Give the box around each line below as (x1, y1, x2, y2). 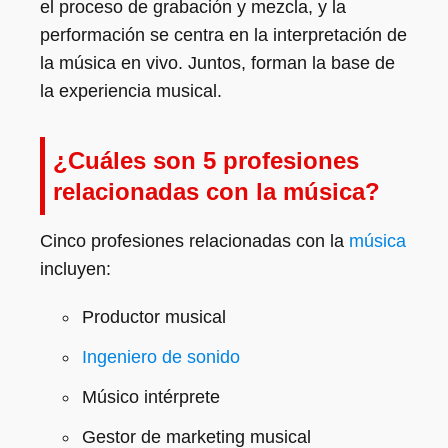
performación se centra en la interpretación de (40, 25, 407, 45)
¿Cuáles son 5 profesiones (53, 147, 359, 174)
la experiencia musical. (40, 81, 222, 101)
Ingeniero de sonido (82, 347, 240, 367)
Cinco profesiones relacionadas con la (40, 231, 349, 251)
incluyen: (40, 259, 111, 279)
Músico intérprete (82, 387, 220, 407)
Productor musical (82, 307, 226, 327)
